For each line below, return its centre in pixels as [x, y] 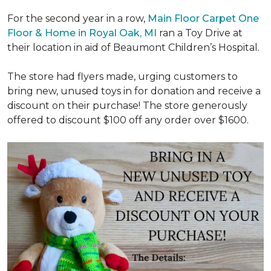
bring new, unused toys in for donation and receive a [134, 91]
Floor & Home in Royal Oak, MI [83, 33]
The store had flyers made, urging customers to [122, 77]
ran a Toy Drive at [201, 33]
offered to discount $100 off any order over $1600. [128, 120]
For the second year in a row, [77, 18]
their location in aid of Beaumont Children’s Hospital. [133, 47]
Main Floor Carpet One [203, 18]
